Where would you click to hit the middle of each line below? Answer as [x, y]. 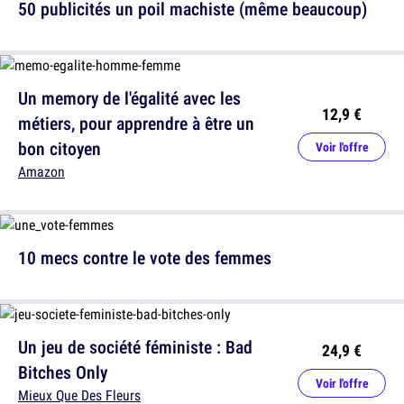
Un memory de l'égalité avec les [129, 98]
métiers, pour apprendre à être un [136, 124]
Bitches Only [63, 372]
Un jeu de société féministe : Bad [135, 347]
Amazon [41, 172]
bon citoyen [60, 149]
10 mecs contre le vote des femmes [145, 258]
